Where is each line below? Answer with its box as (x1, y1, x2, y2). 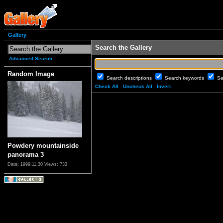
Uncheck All (123, 84, 152, 90)
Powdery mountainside (7, 142, 79, 150)
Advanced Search (9, 56, 52, 62)
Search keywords (165, 75, 206, 81)
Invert (157, 84, 171, 90)
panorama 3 (7, 151, 44, 159)
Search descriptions (107, 75, 153, 81)
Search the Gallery (95, 44, 152, 52)
